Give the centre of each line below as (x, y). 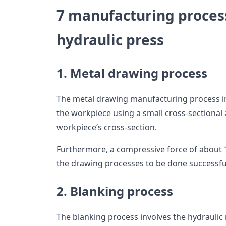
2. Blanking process (115, 191)
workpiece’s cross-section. (108, 127)
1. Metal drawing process (132, 73)
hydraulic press (110, 40)
